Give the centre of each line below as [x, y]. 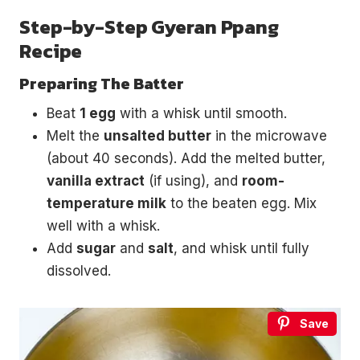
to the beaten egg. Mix [241, 203]
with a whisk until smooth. [201, 113]
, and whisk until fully [241, 248]
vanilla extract [96, 180]
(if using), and [193, 180]
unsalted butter [157, 135]
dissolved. [79, 270]
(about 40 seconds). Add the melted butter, [186, 158]
